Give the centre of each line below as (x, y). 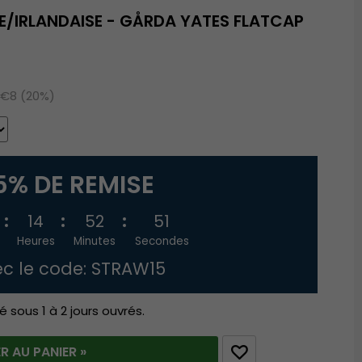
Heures (36, 241)
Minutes (95, 241)
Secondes (162, 241)
